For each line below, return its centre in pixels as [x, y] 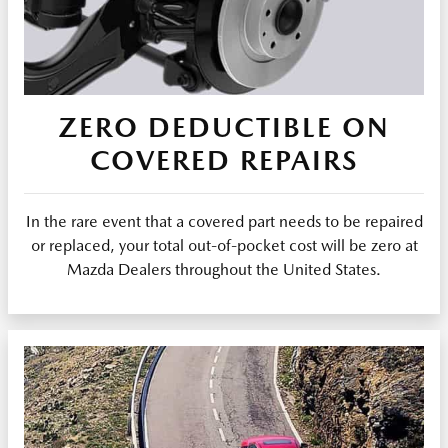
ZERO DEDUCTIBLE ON [224, 126]
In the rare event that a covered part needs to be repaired [224, 221]
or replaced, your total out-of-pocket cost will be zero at [224, 245]
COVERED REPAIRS [224, 159]
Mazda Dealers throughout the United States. [224, 269]
